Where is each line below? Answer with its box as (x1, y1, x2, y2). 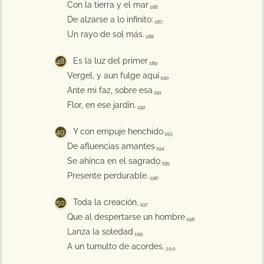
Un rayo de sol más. (67, 29, 144, 39)
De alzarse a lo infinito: (67, 15, 153, 24)
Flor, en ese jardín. (67, 100, 136, 110)
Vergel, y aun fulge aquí (67, 71, 159, 80)
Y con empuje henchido (72, 127, 163, 136)
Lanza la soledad (67, 227, 133, 236)
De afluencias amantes (67, 141, 155, 151)
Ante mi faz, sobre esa (67, 85, 153, 95)
